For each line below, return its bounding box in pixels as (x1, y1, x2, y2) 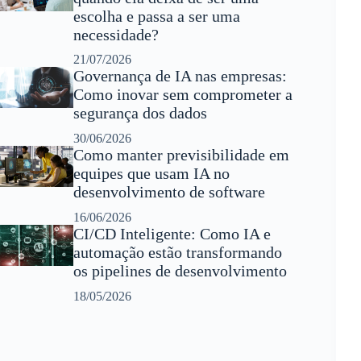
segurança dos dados (73, 104, 207, 122)
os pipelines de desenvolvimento (73, 261, 287, 280)
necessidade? (73, 25, 159, 44)
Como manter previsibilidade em (73, 146, 289, 164)
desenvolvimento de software (73, 183, 265, 201)
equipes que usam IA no (73, 164, 230, 183)
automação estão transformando (73, 243, 282, 261)
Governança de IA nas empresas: (73, 67, 287, 85)
